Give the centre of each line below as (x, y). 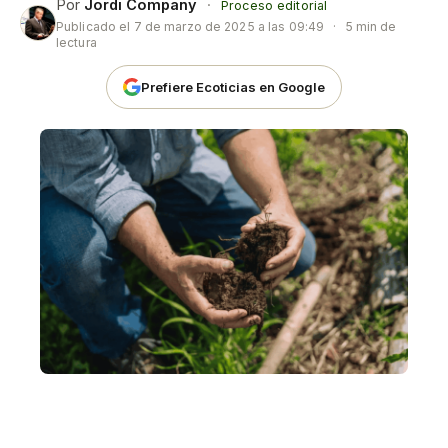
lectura (76, 42)
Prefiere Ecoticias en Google (233, 86)
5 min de (369, 26)
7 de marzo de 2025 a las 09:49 (229, 26)
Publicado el (95, 26)
